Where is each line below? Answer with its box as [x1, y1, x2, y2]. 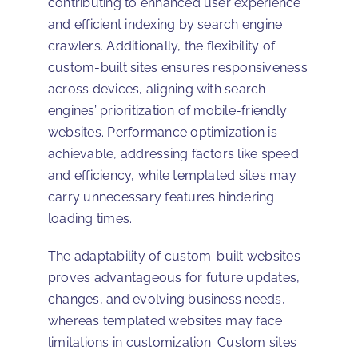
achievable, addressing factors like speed [48, 145, 299, 161]
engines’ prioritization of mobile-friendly [48, 102, 288, 118]
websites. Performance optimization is [48, 124, 277, 140]
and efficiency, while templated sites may [48, 167, 296, 183]
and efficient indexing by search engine [48, 16, 283, 32]
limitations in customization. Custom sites [48, 334, 297, 350]
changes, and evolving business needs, [48, 291, 285, 307]
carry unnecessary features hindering [48, 189, 275, 205]
